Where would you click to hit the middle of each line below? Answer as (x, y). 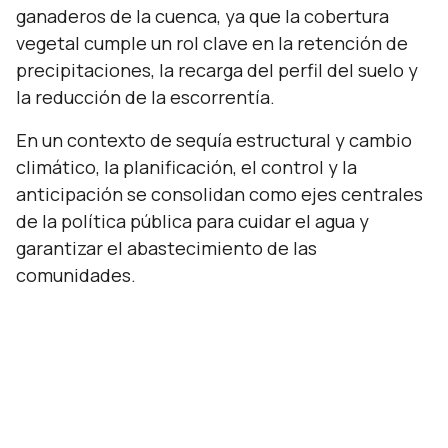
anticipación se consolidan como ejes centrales (219, 194)
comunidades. (76, 275)
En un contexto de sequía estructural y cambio (214, 140)
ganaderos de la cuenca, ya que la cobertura (202, 16)
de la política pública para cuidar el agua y (192, 221)
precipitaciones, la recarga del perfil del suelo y (217, 70)
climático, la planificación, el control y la (186, 167)
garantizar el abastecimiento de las (166, 248)
